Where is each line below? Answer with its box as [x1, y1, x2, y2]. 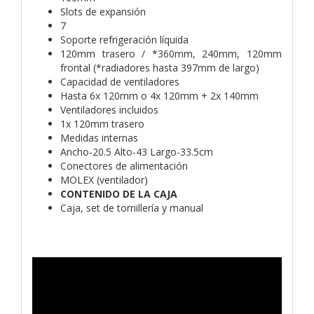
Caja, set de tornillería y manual [60, 200, 203, 214]
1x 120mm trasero [60, 116, 144, 130]
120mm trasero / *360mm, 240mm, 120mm [60, 46, 282, 60]
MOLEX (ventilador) [60, 172, 148, 186]
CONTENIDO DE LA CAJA [60, 186, 177, 200]
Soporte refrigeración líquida [60, 32, 189, 46]
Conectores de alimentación [60, 158, 188, 172]
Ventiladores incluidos [60, 102, 158, 116]
